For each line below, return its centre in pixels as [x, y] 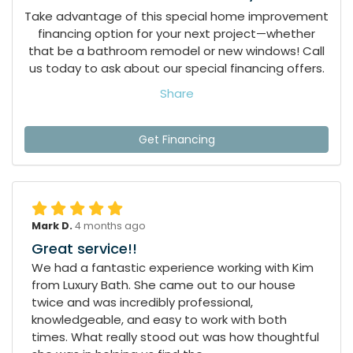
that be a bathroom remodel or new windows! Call [176, 50]
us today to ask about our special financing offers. [176, 68]
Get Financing [176, 139]
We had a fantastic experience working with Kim [173, 267]
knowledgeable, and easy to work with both [159, 319]
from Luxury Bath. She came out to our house [163, 284]
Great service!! [84, 248]
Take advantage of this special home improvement [176, 16]
